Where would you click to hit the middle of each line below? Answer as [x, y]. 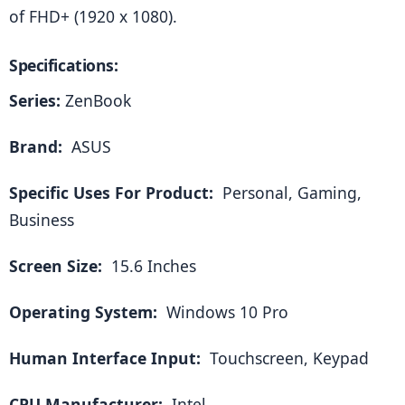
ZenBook [96, 101]
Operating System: [85, 312]
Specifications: [64, 66]
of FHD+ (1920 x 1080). [93, 17]
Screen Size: [58, 266]
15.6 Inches [151, 266]
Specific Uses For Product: [113, 193]
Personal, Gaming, [290, 193]
